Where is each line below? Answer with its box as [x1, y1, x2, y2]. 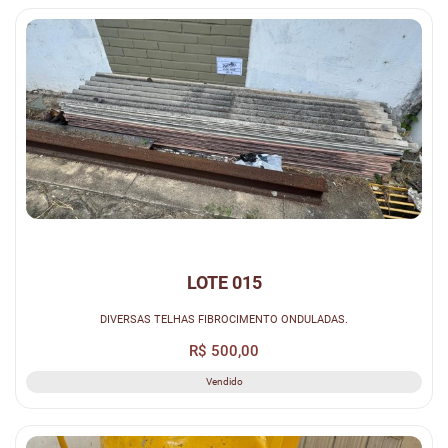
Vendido [205, 375, 243, 387]
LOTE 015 [186, 271, 262, 293]
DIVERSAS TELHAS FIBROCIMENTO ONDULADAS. [100, 312, 348, 327]
